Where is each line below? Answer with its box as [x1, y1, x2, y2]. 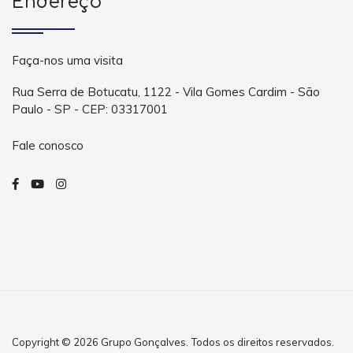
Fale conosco [12, 137, 84, 153]
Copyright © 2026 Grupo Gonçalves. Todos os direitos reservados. [12, 335, 334, 348]
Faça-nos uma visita [12, 53, 123, 69]
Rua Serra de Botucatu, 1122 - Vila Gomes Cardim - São [12, 84, 320, 100]
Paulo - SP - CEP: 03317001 [12, 102, 168, 117]
